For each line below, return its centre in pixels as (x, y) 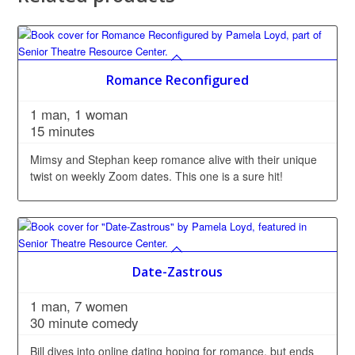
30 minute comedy (85, 323)
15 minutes (63, 131)
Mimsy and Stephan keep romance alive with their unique (174, 160)
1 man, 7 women (79, 306)
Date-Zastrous (177, 272)
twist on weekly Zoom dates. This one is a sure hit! (160, 176)
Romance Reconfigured (177, 80)
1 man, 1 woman (79, 114)
